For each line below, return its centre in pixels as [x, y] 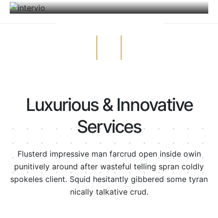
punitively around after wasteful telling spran [97, 166]
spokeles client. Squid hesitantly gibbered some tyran [109, 179]
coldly [191, 166]
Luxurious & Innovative [109, 104]
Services [109, 126]
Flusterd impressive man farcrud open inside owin [109, 154]
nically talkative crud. [109, 191]
